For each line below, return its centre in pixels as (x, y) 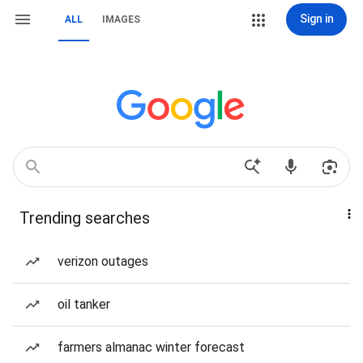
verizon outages (103, 261)
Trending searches (85, 218)
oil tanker (84, 304)
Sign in (316, 19)
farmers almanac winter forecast (151, 347)
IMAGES (121, 19)
